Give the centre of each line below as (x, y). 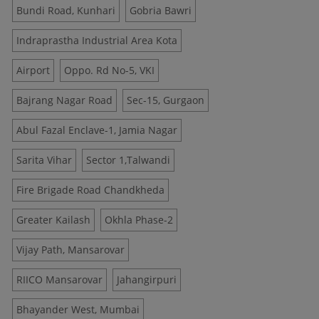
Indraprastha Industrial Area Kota (97, 40)
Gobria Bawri (161, 10)
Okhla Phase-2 (139, 220)
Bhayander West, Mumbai (78, 309)
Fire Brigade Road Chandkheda (90, 190)
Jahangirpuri (147, 279)
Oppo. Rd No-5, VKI (109, 70)
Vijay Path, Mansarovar (70, 250)
